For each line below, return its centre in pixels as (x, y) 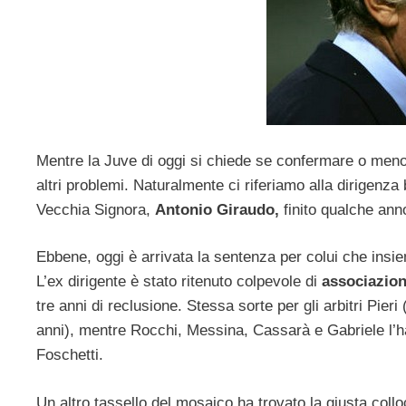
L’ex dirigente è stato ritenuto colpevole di (179, 282)
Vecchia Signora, (96, 209)
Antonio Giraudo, (217, 209)
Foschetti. (70, 355)
